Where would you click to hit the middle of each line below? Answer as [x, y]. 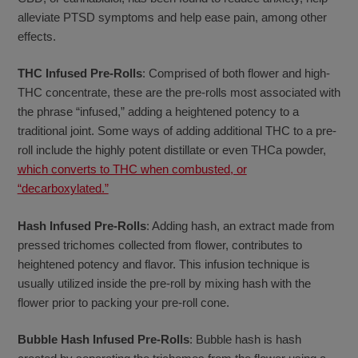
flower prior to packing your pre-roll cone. [123, 302]
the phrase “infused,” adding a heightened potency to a [158, 112]
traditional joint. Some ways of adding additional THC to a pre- [177, 131]
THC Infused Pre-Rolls [80, 74]
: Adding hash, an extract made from [240, 225]
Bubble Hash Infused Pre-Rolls [103, 339]
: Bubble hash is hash [245, 339]
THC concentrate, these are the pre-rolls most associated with [179, 93]
